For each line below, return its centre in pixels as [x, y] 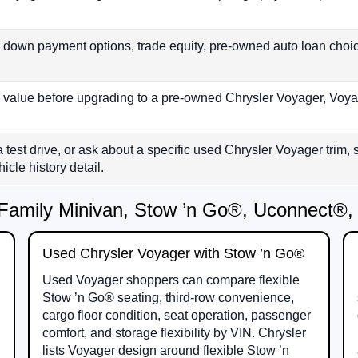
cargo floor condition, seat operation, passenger [176, 316]
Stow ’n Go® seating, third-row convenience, [168, 298]
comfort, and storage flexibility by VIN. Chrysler [174, 333]
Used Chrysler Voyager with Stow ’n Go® [173, 254]
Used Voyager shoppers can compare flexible [171, 280]
